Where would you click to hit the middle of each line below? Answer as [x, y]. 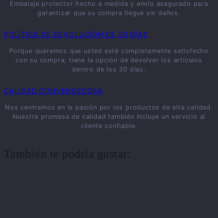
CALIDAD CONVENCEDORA [53, 91]
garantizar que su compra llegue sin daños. [109, 13]
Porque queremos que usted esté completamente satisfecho [109, 51]
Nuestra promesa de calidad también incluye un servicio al [109, 117]
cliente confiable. [109, 126]
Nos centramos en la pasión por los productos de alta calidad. [109, 108]
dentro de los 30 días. [109, 69]
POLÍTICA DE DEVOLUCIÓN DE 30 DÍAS [76, 34]
